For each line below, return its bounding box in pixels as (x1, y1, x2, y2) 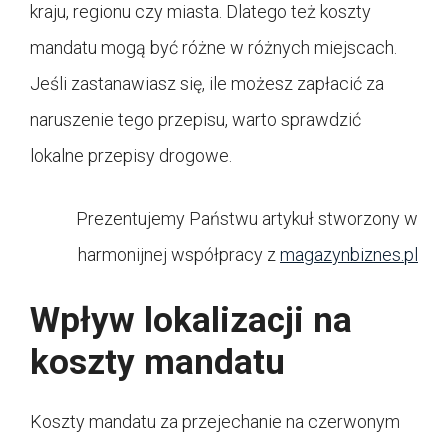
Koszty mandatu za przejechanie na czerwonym (30, 410, 400, 432)
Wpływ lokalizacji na (30, 299, 352, 341)
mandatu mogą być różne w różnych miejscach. (30, 36, 397, 58)
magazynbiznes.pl (280, 243, 418, 265)
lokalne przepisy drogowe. (30, 144, 232, 166)
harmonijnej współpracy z (78, 243, 280, 265)
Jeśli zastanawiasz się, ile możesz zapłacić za (30, 72, 384, 94)
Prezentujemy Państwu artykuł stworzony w (76, 207, 418, 229)
